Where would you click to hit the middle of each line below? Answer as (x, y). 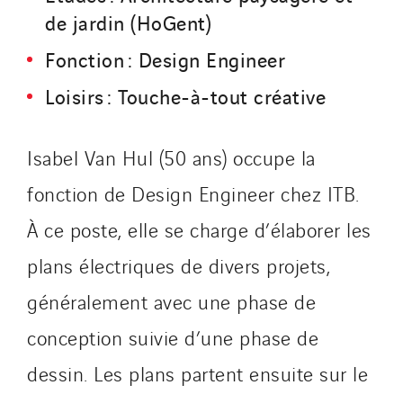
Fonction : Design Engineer (165, 58)
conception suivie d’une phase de (173, 337)
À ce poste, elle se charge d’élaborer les (199, 229)
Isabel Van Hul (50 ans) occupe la (171, 157)
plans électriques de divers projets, (179, 265)
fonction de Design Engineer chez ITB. (193, 193)
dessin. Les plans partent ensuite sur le (197, 373)
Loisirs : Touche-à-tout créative (185, 95)
